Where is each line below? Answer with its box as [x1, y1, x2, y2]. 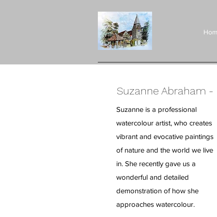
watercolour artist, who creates [116, 119, 212, 127]
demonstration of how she [116, 186, 199, 195]
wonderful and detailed [116, 173, 189, 181]
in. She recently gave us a [116, 159, 196, 168]
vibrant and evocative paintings [116, 132, 214, 140]
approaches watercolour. [116, 200, 195, 208]
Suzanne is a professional [116, 105, 197, 113]
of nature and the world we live [116, 146, 213, 154]
